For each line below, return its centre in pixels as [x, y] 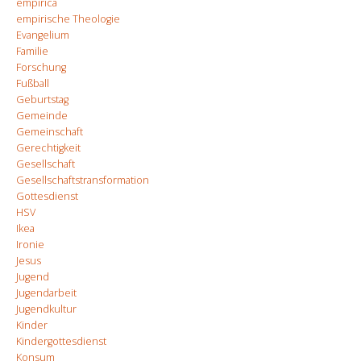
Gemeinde [42, 115]
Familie [32, 51]
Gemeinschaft [50, 131]
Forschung [41, 67]
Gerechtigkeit [48, 147]
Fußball [33, 83]
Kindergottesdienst [61, 341]
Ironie [30, 244]
